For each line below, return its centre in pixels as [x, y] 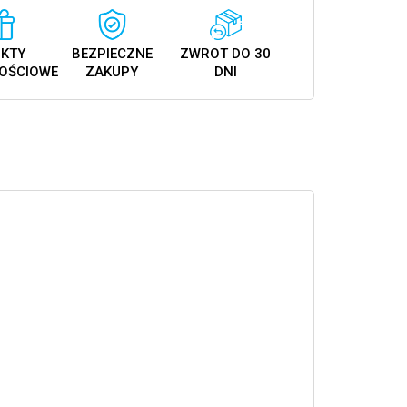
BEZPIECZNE [112, 54]
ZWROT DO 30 [226, 54]
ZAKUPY [112, 72]
